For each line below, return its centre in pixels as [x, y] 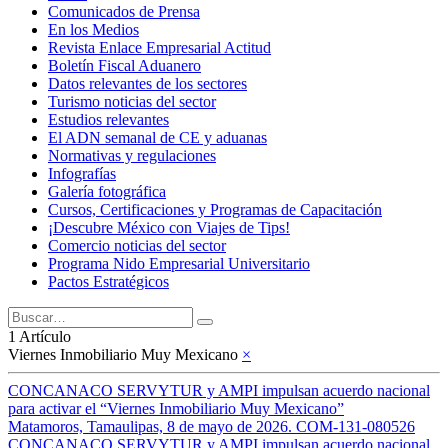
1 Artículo [39, 336]
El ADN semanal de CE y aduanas [157, 137]
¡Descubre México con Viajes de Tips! [169, 227]
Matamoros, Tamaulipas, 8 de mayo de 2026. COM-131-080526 [211, 426]
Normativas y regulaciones [132, 155]
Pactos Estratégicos [108, 281]
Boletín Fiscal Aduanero [124, 65]
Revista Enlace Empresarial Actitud [159, 47]
